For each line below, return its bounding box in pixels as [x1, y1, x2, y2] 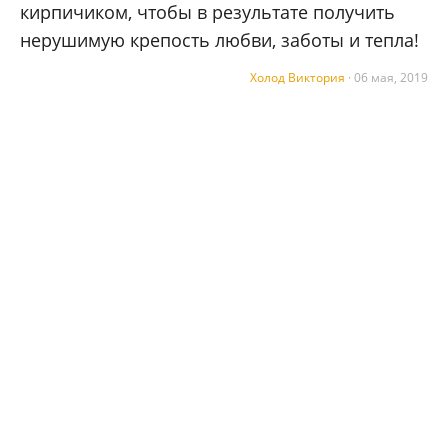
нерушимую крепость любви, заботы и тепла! [20, 28, 419, 53]
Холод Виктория [250, 69, 345, 87]
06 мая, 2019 [354, 69, 428, 87]
